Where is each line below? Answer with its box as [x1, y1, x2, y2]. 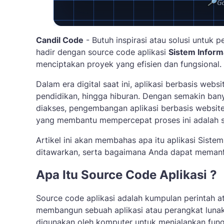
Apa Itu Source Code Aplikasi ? [36, 167, 217, 182]
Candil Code [36, 35, 83, 45]
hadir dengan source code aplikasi [36, 47, 168, 57]
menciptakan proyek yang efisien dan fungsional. [36, 59, 221, 69]
